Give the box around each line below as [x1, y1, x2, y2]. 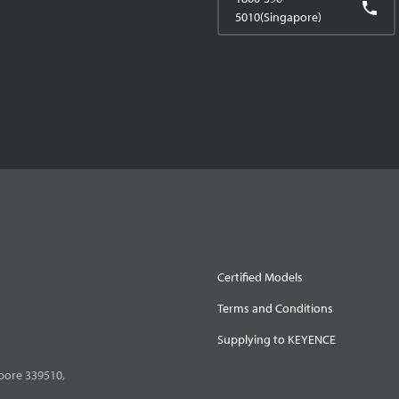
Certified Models [217, 268, 303, 285]
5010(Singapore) [235, 8, 322, 25]
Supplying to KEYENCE [217, 330, 336, 347]
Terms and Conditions [217, 299, 333, 316]
